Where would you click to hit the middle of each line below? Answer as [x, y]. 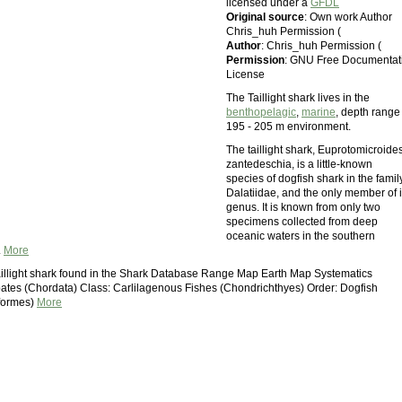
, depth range [368, 112]
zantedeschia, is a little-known [299, 164]
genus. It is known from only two [303, 207]
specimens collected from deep [302, 222]
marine [319, 112]
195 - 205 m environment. [288, 127]
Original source [265, 17]
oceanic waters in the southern [301, 236]
